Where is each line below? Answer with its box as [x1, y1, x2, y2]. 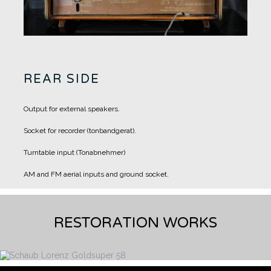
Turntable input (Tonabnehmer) [24, 148, 125, 157]
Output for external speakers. [24, 105, 120, 114]
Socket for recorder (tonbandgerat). [24, 126, 136, 135]
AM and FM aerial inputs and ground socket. [24, 170, 169, 179]
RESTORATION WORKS [54, 214, 217, 232]
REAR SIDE [24, 72, 100, 87]
